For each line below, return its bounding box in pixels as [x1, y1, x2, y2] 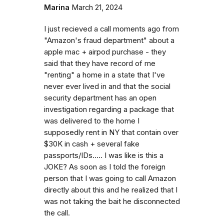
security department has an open [44, 93, 156, 102]
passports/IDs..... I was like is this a [44, 150, 163, 160]
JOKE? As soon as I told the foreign [44, 162, 165, 171]
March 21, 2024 [71, 2, 122, 12]
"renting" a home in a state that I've [44, 70, 165, 79]
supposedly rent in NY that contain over [44, 127, 178, 137]
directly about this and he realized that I [44, 185, 177, 194]
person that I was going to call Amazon [44, 173, 176, 183]
